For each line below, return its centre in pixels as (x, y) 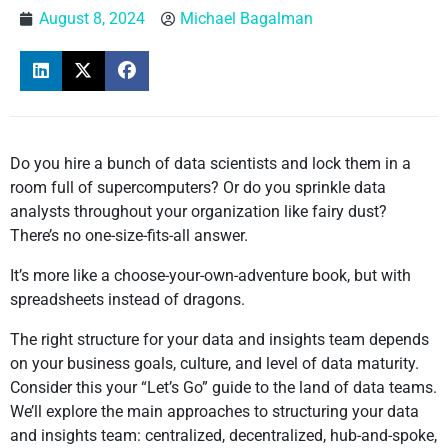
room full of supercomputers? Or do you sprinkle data (198, 188)
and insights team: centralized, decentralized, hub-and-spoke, (223, 436)
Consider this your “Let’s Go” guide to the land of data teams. (223, 388)
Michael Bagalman (246, 19)
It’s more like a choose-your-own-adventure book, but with (210, 276)
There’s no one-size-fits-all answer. (129, 236)
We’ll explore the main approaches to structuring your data (214, 412)
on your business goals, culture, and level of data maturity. (214, 364)
